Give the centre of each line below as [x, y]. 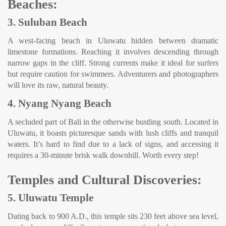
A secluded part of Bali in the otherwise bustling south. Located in [113, 122]
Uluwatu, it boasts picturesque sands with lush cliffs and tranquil [113, 133]
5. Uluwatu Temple [50, 198]
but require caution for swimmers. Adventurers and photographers [113, 74]
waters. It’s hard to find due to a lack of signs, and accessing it [113, 144]
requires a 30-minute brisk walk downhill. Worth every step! [103, 155]
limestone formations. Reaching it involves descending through [113, 52]
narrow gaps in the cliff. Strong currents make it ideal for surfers [113, 63]
